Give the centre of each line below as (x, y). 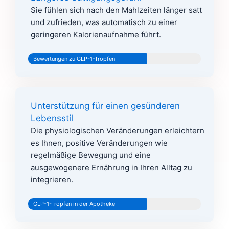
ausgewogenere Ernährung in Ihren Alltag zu (111, 168)
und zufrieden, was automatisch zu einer (104, 22)
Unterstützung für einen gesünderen (105, 106)
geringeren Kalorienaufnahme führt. (96, 35)
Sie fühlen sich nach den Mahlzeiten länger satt (116, 10)
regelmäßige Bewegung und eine (91, 155)
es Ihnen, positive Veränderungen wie (99, 143)
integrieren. (52, 180)
